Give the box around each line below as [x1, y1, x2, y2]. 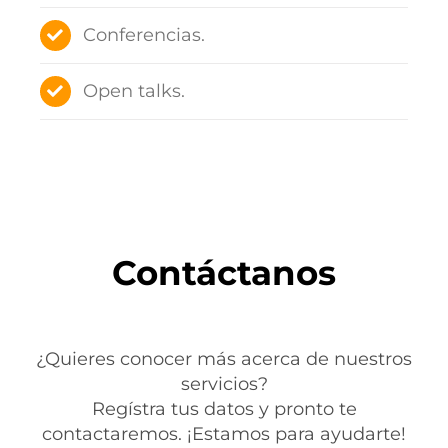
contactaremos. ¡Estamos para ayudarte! [42, 423, 406, 446]
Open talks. [83, 80, 186, 103]
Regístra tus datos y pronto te [91, 398, 357, 421]
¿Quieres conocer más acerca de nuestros [36, 348, 412, 371]
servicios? [180, 373, 268, 396]
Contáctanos [112, 252, 336, 295]
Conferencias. [83, 24, 206, 47]
